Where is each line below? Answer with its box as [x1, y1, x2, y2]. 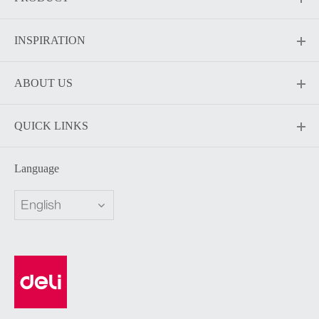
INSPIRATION [14, 34, 85, 47]
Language [14, 162, 59, 175]
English [21, 199, 61, 212]
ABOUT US [14, 77, 73, 90]
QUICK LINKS [14, 120, 88, 132]
